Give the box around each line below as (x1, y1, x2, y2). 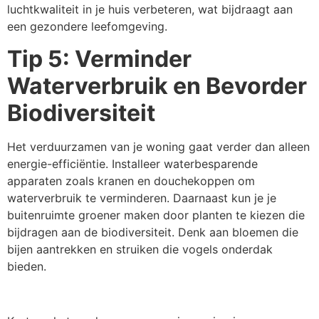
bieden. (7, 258, 46, 273)
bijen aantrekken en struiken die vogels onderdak (7, 241, 273, 256)
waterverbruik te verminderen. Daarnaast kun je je (7, 190, 276, 205)
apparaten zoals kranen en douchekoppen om (7, 173, 255, 188)
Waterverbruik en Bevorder (7, 71, 307, 100)
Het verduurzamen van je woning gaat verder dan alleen (7, 139, 310, 154)
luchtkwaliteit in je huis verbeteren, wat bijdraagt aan (7, 2, 293, 17)
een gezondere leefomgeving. (7, 19, 167, 34)
